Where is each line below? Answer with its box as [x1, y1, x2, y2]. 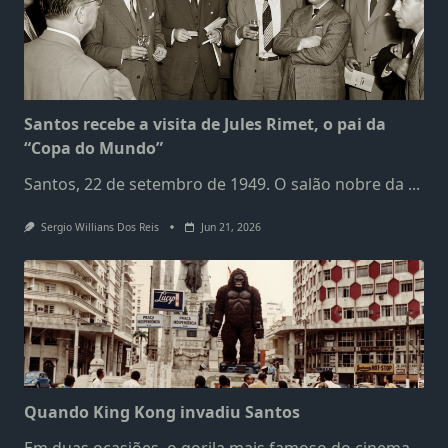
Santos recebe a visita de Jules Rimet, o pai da [24, 112, 386, 135]
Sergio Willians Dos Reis [40, 219, 159, 234]
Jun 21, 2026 [200, 219, 261, 234]
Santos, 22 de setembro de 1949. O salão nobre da [24, 172, 404, 195]
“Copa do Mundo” [24, 136, 163, 159]
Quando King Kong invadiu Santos [24, 400, 300, 423]
